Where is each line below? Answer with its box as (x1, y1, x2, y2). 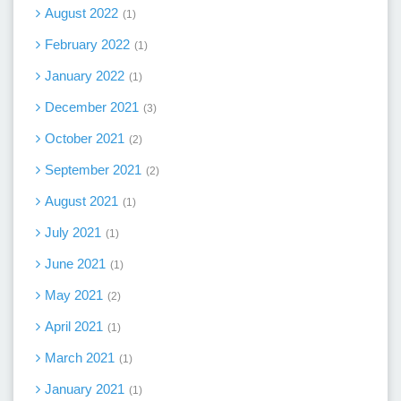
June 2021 (45, 255, 106, 271)
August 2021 (45, 192, 118, 209)
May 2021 (45, 286, 103, 303)
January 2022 (45, 67, 124, 83)
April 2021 (45, 318, 103, 334)
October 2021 (45, 130, 124, 146)
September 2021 (45, 161, 141, 177)
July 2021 (45, 224, 101, 240)
